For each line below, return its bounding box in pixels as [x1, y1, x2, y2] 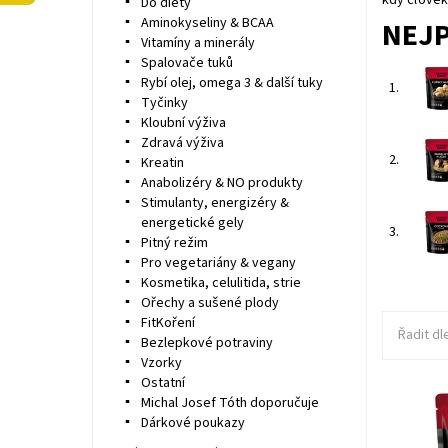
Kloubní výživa [140, 112, 226, 133]
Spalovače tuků [140, 52, 233, 73]
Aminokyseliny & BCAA [140, 12, 274, 33]
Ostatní [140, 372, 185, 393]
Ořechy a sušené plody [140, 292, 279, 313]
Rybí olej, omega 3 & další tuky [140, 72, 323, 93]
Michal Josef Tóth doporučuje [140, 392, 319, 413]
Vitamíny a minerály [140, 32, 255, 53]
